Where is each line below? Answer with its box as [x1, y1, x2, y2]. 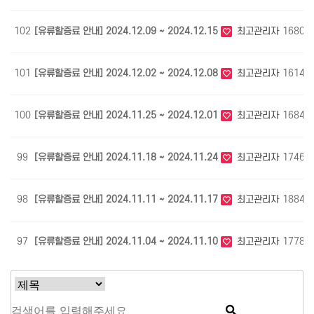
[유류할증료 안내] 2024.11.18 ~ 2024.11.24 [34, 151, 221, 163]
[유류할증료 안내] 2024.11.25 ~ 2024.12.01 [34, 109, 221, 121]
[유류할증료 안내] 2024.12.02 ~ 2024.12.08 [34, 67, 221, 78]
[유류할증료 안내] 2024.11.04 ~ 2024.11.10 [34, 235, 221, 247]
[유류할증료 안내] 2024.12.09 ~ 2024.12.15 [34, 25, 221, 36]
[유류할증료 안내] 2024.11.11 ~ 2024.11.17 [34, 193, 221, 205]
